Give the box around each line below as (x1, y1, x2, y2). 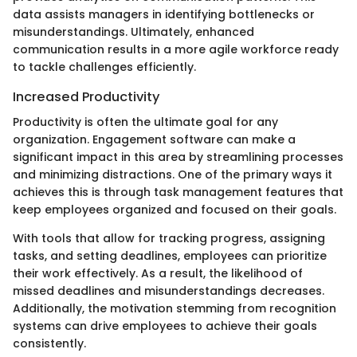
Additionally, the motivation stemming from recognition (13, 300, 336, 316)
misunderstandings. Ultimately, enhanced (13, 23, 254, 40)
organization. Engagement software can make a (13, 131, 296, 147)
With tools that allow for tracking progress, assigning (13, 229, 325, 246)
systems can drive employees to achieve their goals (13, 317, 317, 334)
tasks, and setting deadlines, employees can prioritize (13, 247, 327, 264)
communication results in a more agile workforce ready (13, 41, 339, 57)
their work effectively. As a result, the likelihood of (13, 265, 303, 281)
